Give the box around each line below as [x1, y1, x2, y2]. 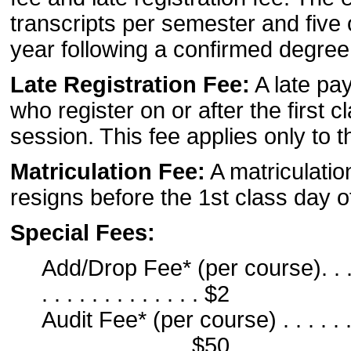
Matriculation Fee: [10, 158, 205, 184]
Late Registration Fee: [10, 71, 250, 97]
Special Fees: [10, 219, 155, 245]
